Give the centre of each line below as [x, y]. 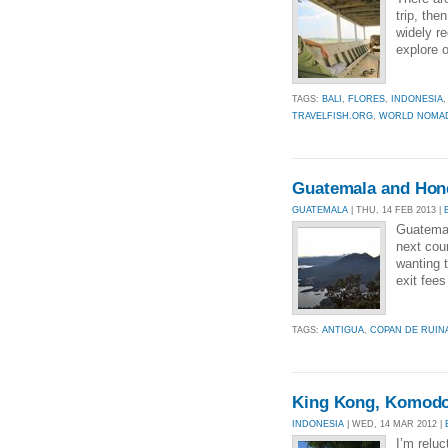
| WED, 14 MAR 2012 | [394, 423]
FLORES [366, 98]
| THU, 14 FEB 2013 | [396, 209]
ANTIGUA [343, 329]
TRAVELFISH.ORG [332, 115]
